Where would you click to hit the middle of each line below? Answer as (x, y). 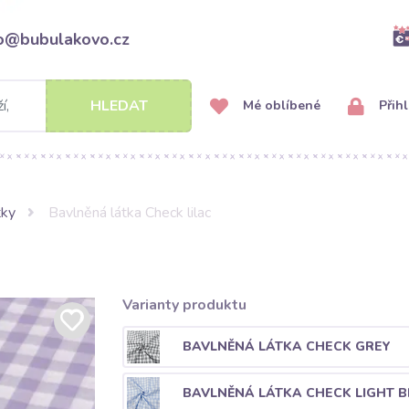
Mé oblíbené (280, 105)
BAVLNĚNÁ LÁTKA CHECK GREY (286, 346)
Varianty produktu (184, 305)
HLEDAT (119, 106)
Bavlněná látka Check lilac (129, 213)
